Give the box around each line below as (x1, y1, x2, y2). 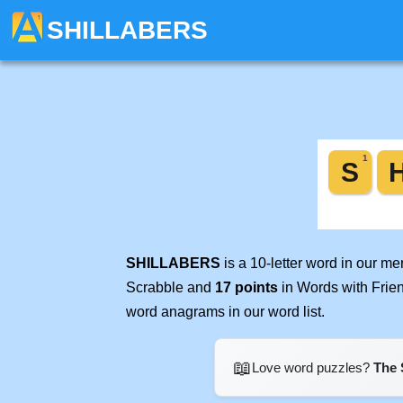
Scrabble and (126, 280, 215, 295)
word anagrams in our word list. (126, 304, 325, 319)
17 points (215, 280, 278, 295)
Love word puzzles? (251, 360, 373, 375)
